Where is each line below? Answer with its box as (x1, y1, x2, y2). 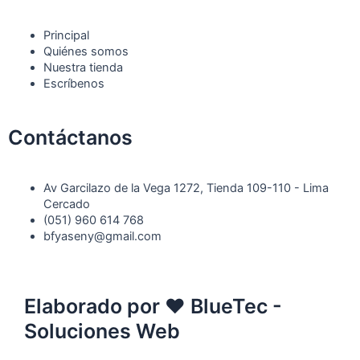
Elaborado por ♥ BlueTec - (24, 294, 282, 319)
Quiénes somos (43, 43, 129, 59)
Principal (43, 27, 89, 43)
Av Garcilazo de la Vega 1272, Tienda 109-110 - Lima (43, 181, 329, 196)
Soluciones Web (24, 319, 180, 344)
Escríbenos (43, 76, 104, 91)
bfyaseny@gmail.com (43, 229, 162, 244)
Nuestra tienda (43, 59, 123, 75)
